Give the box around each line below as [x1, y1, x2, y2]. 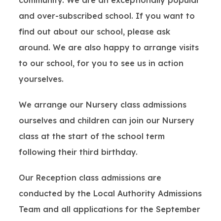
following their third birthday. [18, 147, 138, 157]
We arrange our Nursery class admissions [18, 100, 186, 110]
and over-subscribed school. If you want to [18, 11, 195, 21]
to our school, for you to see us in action [18, 58, 184, 68]
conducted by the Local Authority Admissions [18, 188, 202, 198]
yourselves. [18, 74, 64, 84]
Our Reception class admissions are [18, 173, 161, 183]
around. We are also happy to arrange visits [18, 42, 199, 52]
